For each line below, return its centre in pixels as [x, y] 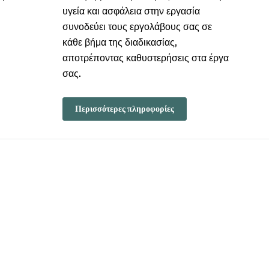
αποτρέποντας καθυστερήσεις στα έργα [145, 59]
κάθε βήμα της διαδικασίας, [119, 43]
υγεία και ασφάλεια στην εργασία [131, 12]
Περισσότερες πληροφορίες [124, 109]
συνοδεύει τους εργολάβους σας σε [137, 28]
